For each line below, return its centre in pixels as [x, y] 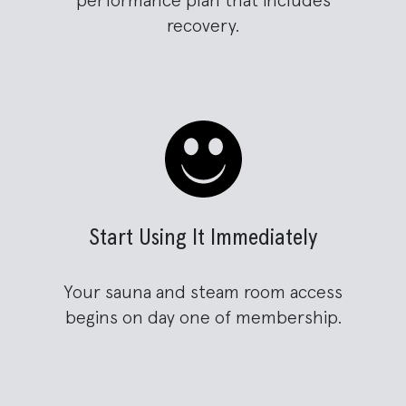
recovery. [203, 26]
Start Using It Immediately [203, 238]
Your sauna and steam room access [203, 292]
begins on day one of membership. [203, 318]
